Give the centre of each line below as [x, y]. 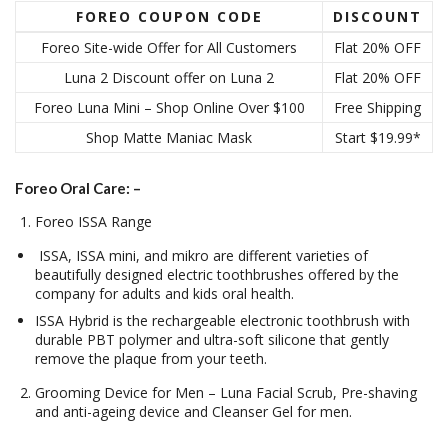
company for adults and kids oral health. [164, 293]
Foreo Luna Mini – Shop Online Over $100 [169, 107]
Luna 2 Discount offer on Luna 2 [169, 77]
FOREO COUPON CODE [169, 16]
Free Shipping [377, 107]
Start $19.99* [377, 137]
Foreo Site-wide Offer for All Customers [169, 47]
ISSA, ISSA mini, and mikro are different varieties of [201, 255]
